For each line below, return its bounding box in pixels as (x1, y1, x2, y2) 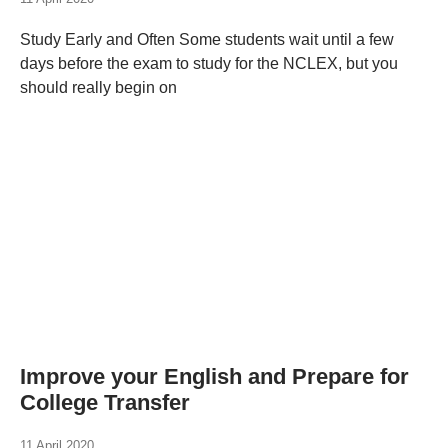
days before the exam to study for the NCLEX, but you (20, 55, 398, 72)
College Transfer (20, 390, 190, 415)
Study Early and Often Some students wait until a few (20, 31, 394, 48)
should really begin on (20, 79, 177, 96)
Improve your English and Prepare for (20, 364, 409, 389)
